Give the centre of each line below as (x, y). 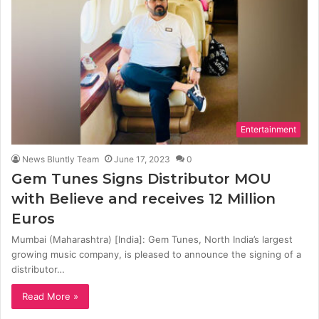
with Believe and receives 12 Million (143, 198)
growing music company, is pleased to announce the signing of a (156, 254)
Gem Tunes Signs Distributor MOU (141, 178)
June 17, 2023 (142, 159)
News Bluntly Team (61, 159)
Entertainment (268, 129)
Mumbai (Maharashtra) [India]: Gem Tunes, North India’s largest (152, 239)
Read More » (50, 296)
